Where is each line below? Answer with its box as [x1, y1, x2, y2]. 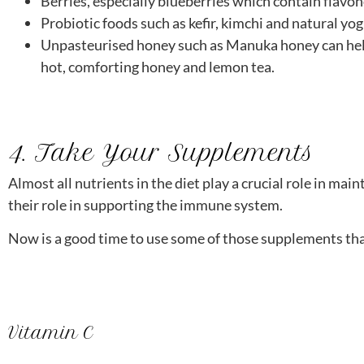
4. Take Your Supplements [8, 138, 314, 167]
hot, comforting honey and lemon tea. [41, 58, 275, 76]
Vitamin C [8, 323, 93, 343]
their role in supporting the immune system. [8, 195, 283, 214]
